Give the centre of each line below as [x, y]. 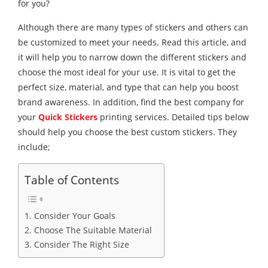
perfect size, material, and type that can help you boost [128, 87]
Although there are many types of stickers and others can [133, 28]
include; [34, 147]
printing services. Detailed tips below [173, 117]
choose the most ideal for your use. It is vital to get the [127, 72]
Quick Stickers [68, 117]
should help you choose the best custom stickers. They [127, 132]
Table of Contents [72, 180]
